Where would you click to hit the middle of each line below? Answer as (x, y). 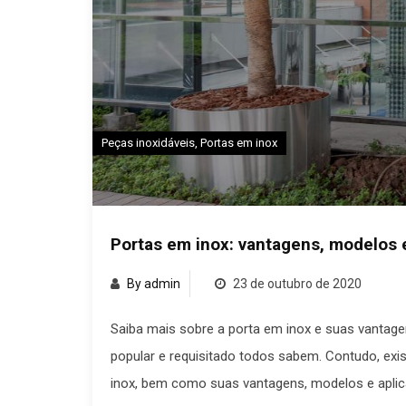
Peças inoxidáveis (148, 143)
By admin (154, 284)
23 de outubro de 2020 (296, 284)
